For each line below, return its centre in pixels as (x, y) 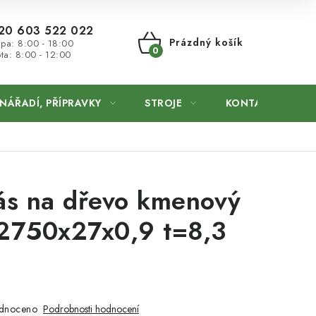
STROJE (163, 103)
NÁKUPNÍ (172, 59)
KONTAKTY (253, 103)
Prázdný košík (206, 42)
